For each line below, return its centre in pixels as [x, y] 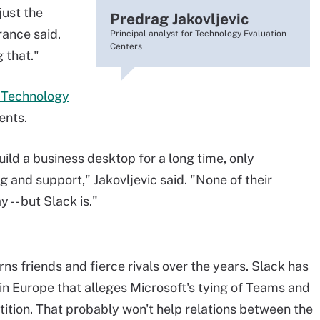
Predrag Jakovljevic [179, 19]
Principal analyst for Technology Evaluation [198, 34]
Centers [126, 46]
